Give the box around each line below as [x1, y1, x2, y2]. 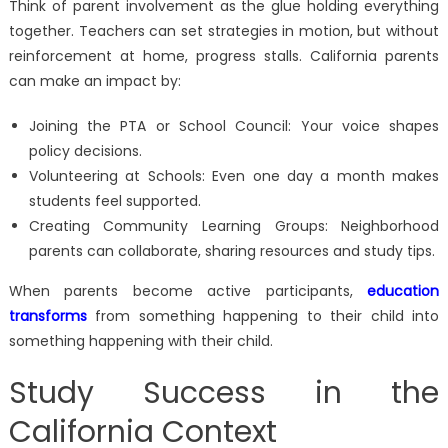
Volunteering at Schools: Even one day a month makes [28, 166, 440, 187]
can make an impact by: [8, 71, 181, 92]
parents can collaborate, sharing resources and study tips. [28, 241, 435, 262]
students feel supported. [28, 191, 201, 212]
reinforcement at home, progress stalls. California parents [8, 46, 440, 67]
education [367, 281, 440, 302]
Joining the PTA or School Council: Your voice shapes [28, 116, 440, 137]
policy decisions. [28, 141, 142, 162]
